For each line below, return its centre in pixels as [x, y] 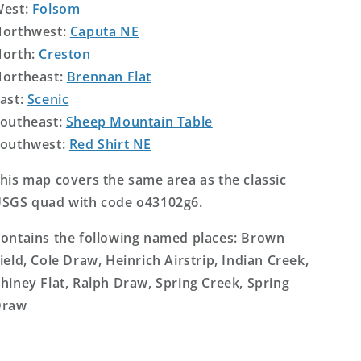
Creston [65, 54]
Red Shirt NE [110, 144]
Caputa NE [104, 31]
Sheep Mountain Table [139, 122]
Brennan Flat [109, 77]
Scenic [48, 99]
